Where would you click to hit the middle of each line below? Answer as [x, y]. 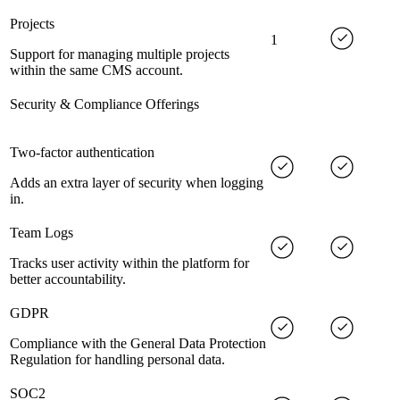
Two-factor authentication [82, 153]
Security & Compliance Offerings [104, 104]
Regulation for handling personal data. [117, 360]
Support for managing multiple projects [120, 54]
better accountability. [68, 279]
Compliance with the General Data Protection [138, 344]
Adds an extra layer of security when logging [137, 183]
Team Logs [42, 233]
